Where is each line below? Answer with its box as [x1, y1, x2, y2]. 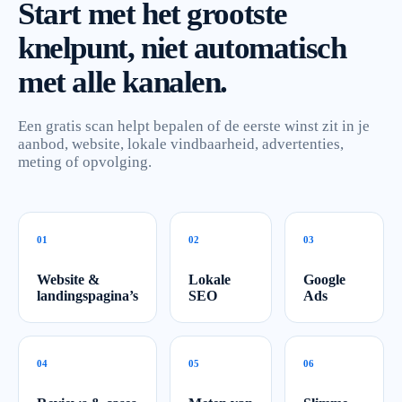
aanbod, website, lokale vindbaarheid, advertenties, [18, 135, 344, 153]
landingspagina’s [37, 287, 138, 303]
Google [303, 271, 345, 287]
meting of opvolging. [18, 153, 152, 170]
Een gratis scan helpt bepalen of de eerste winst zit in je [18, 117, 370, 135]
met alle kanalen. [18, 64, 228, 100]
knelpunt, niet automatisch [18, 30, 346, 66]
